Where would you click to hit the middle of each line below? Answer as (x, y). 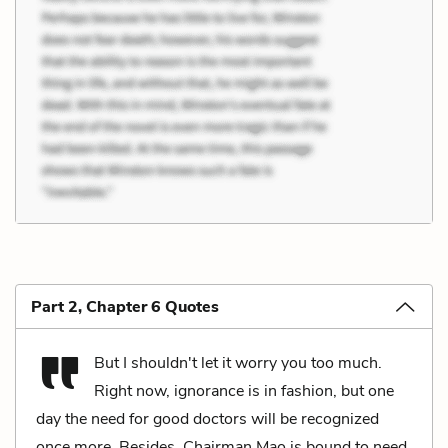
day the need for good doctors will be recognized (207, 418)
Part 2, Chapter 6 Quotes (125, 306)
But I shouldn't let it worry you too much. (238, 362)
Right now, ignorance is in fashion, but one (244, 390)
